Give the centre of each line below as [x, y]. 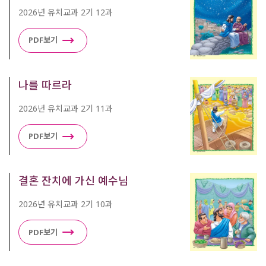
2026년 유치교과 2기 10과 [66, 204]
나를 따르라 [45, 85]
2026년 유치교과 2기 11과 [66, 108]
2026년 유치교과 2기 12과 [66, 12]
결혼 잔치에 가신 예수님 [73, 181]
